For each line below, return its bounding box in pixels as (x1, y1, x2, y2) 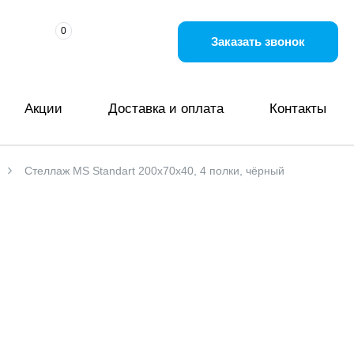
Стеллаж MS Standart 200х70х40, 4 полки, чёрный (24, 164, 284, 177)
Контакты (269, 100, 326, 116)
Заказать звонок (211, 34, 305, 48)
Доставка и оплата (108, 100, 224, 116)
